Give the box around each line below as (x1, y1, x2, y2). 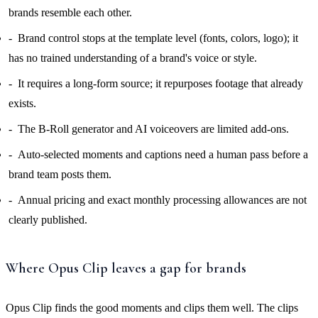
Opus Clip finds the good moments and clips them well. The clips (6, 301, 298, 314)
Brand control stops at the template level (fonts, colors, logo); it (18, 31, 298, 44)
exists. (9, 97, 36, 109)
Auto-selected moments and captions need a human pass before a (18, 148, 308, 160)
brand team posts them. (9, 168, 111, 180)
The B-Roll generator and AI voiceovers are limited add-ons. (18, 122, 289, 135)
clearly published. (9, 213, 87, 226)
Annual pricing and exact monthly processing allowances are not (18, 193, 307, 206)
